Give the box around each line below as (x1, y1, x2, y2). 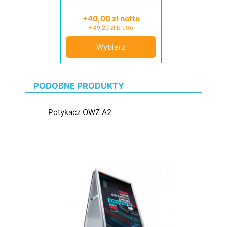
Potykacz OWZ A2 (48, 107, 111, 117)
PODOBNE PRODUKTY (33, 81, 124, 91)
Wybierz (96, 42, 126, 52)
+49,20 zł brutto (89, 24, 133, 31)
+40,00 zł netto (82, 14, 140, 23)
